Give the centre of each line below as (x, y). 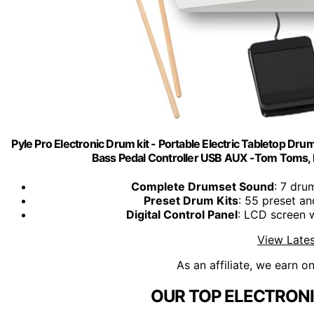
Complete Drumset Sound (202, 187)
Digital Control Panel (182, 215)
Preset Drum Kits (191, 201)
